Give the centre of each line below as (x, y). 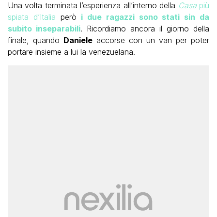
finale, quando (36, 40)
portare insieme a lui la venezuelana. (71, 52)
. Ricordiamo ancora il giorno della (145, 29)
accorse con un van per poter (151, 40)
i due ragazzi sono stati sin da (145, 17)
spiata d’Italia (32, 17)
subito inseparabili (44, 29)
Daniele (78, 40)
